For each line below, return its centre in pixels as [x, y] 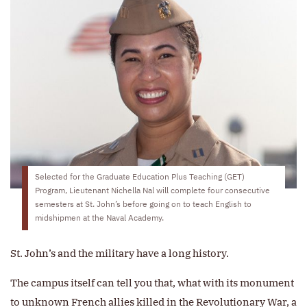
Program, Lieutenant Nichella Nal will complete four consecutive [152, 192]
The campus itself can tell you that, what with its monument [152, 283]
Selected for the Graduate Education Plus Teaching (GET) [140, 178]
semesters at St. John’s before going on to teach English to [143, 205]
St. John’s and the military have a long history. [120, 254]
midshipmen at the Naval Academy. [99, 219]
